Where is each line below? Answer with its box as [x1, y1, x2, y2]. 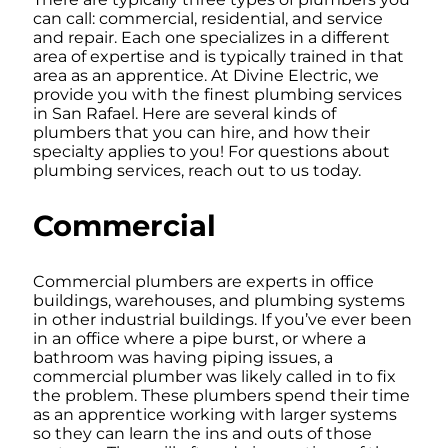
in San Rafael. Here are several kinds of [33, 104, 336, 123]
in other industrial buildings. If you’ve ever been [33, 309, 412, 329]
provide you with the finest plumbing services [33, 85, 402, 104]
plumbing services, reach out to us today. [33, 161, 361, 180]
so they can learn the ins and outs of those [33, 423, 372, 443]
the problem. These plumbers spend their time [33, 385, 410, 405]
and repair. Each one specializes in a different [33, 28, 390, 47]
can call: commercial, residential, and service [33, 9, 383, 28]
